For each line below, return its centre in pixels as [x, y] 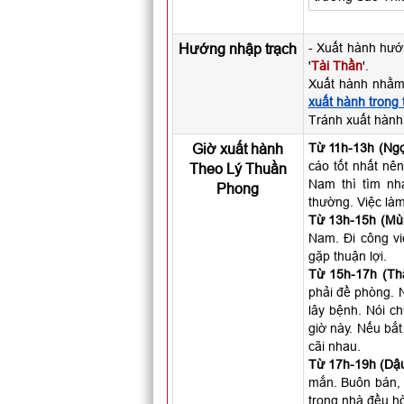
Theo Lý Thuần [238, 169]
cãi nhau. [334, 346]
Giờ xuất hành [238, 149]
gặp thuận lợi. [347, 256]
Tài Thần [336, 66]
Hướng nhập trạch [238, 49]
